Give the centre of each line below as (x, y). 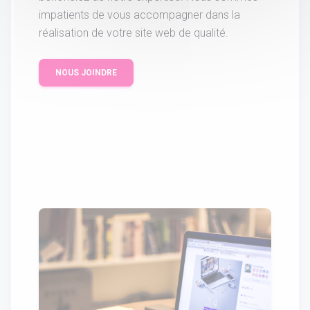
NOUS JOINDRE (86, 73)
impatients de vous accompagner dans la (139, 15)
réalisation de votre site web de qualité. (134, 33)
